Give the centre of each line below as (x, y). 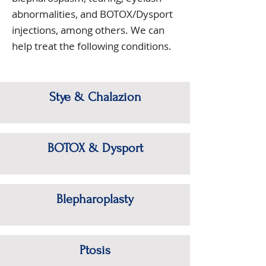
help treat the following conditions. (92, 46)
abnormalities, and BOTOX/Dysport (92, 14)
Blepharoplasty (95, 199)
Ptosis (95, 250)
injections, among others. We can (88, 30)
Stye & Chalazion (95, 97)
